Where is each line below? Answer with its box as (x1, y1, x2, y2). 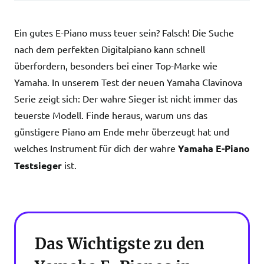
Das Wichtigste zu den (35, 234, 204, 253)
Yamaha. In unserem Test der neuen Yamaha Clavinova (14, 76, 242, 88)
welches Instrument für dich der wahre (14, 142, 178, 154)
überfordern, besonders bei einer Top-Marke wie (14, 60, 217, 71)
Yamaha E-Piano (178, 142, 250, 154)
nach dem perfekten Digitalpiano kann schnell (14, 43, 205, 55)
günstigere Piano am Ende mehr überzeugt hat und (14, 126, 229, 137)
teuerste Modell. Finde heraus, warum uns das (14, 109, 207, 121)
